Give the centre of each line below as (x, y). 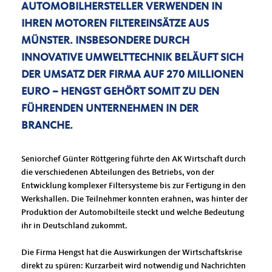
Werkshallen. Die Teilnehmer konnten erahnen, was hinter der (134, 199)
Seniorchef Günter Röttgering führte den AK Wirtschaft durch (134, 159)
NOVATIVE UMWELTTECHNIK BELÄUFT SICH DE (132, 58)
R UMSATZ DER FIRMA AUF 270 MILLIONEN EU (132, 75)
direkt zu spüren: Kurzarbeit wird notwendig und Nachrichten (134, 266)
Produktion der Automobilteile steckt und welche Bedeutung (133, 212)
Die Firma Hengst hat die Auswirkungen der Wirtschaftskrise (132, 253)
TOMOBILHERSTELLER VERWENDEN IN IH (122, 7)
